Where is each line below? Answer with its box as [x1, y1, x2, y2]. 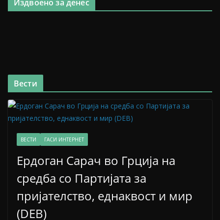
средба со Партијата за [17, 170, 146, 186]
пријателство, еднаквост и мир [17, 188, 192, 204]
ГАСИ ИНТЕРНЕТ [44, 136, 84, 143]
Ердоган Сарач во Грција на [17, 152, 175, 168]
